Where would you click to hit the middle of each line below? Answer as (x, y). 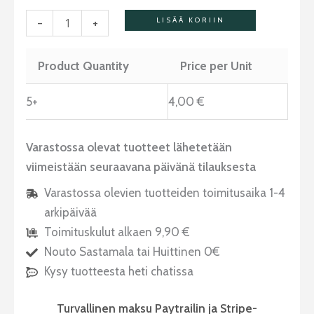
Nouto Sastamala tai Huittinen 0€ (132, 251)
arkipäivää (70, 212)
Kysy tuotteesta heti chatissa (118, 271)
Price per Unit (216, 66)
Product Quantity (83, 66)
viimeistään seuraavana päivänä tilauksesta (141, 167)
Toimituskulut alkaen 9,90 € (117, 232)
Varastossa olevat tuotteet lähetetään (129, 148)
